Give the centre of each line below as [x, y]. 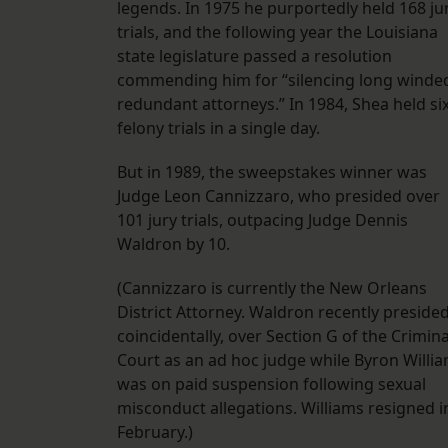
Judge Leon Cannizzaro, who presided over [278, 196]
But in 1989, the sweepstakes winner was [272, 172]
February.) [155, 432]
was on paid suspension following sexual [271, 384]
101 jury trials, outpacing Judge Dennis [262, 220]
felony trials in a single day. [220, 128]
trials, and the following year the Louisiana [277, 32]
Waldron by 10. [177, 244]
